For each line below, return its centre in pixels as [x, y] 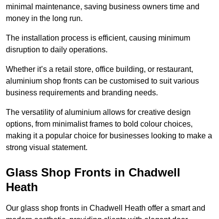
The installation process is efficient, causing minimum [98, 38]
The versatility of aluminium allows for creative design [98, 112]
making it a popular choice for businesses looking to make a [109, 136]
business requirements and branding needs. [83, 93]
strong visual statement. [47, 148]
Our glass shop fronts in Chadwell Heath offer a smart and [106, 208]
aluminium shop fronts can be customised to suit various [102, 81]
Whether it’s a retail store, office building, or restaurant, [99, 69]
